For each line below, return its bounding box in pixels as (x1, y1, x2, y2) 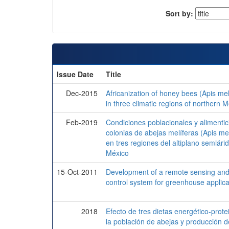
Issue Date (57, 69, 94, 80)
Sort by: (166, 8, 193, 18)
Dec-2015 (66, 88, 98, 99)
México (106, 148, 129, 158)
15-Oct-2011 (57, 167, 98, 177)
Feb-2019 (66, 117, 98, 128)
